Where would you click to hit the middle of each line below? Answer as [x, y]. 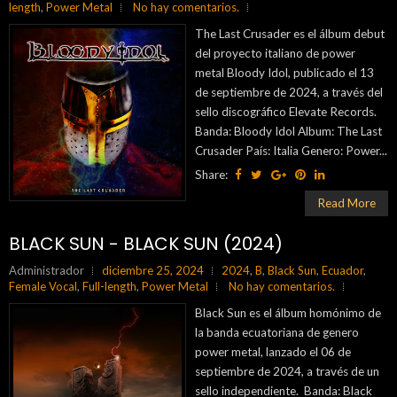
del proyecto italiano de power [275, 53]
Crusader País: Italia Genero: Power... [291, 151]
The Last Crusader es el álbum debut [290, 34]
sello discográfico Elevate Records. [287, 112]
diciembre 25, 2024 [153, 270]
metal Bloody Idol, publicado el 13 [284, 73]
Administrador [47, 270]
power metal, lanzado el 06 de [273, 352]
